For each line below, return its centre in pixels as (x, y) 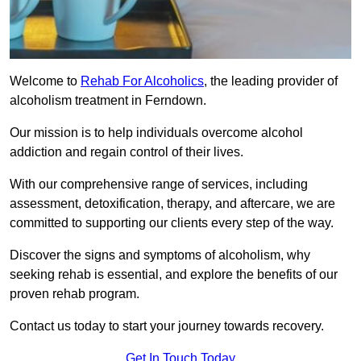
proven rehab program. (75, 294)
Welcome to (45, 81)
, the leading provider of (271, 81)
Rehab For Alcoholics (142, 81)
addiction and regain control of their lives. (127, 152)
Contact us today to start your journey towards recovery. (167, 326)
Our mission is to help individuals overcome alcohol (156, 133)
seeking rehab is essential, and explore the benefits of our (174, 275)
